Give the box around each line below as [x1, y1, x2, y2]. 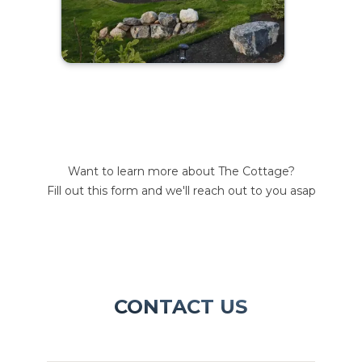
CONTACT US [114, 295, 248, 318]
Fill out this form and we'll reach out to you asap [46, 183, 316, 198]
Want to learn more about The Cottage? [67, 164, 295, 179]
